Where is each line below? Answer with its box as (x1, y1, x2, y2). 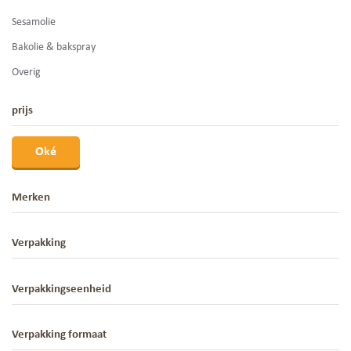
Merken (12, 192, 50, 204)
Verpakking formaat (12, 328, 107, 341)
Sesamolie (12, 16, 56, 28)
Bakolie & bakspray (12, 42, 96, 53)
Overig (12, 67, 41, 78)
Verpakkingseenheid (12, 283, 111, 295)
